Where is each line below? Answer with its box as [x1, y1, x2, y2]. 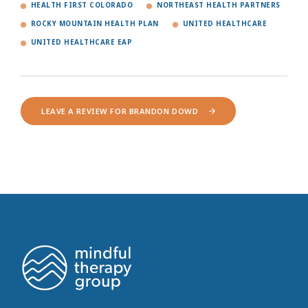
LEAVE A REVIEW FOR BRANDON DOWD [41, 106, 199, 117]
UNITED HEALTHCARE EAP [31, 38, 133, 47]
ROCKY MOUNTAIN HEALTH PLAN [31, 19, 159, 29]
